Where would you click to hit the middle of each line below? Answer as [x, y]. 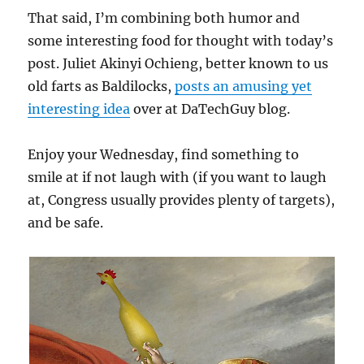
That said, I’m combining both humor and [164, 17]
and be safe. [66, 222]
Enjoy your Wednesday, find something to [164, 154]
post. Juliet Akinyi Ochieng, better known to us [178, 63]
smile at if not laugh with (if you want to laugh [178, 177]
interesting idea [79, 108]
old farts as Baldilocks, [102, 86]
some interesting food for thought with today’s [181, 40]
